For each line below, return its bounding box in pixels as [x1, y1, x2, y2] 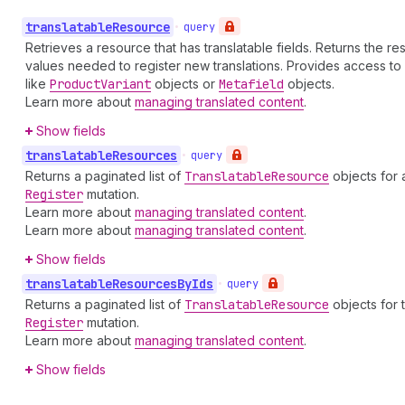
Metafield [219, 76, 284, 92]
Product [50, 76, 100, 92]
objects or [151, 76, 219, 91]
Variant [100, 76, 151, 92]
